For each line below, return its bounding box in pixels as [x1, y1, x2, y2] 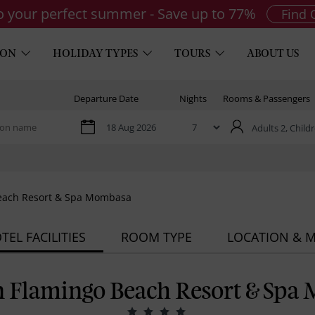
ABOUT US [246, 49, 299, 59]
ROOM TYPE [121, 228, 192, 245]
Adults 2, [252, 122, 290, 134]
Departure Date [74, 92, 139, 105]
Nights [179, 92, 207, 105]
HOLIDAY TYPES [52, 49, 138, 59]
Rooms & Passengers [223, 92, 310, 105]
